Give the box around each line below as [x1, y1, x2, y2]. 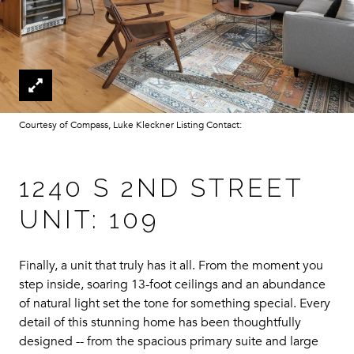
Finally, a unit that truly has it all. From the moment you [19, 258, 323, 273]
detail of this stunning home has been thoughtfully [19, 314, 301, 330]
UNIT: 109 [19, 205, 159, 234]
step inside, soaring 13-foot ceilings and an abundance [19, 277, 326, 292]
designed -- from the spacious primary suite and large [19, 333, 318, 349]
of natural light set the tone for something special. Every [19, 296, 330, 311]
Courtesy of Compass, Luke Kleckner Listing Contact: [19, 119, 247, 130]
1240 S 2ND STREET [19, 173, 303, 202]
